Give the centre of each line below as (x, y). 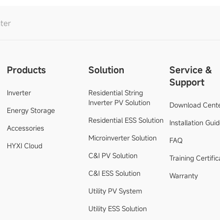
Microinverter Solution (122, 138)
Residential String (115, 93)
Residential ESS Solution (126, 120)
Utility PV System (115, 191)
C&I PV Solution (113, 155)
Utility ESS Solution (117, 208)
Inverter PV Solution (119, 102)
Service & (191, 70)
